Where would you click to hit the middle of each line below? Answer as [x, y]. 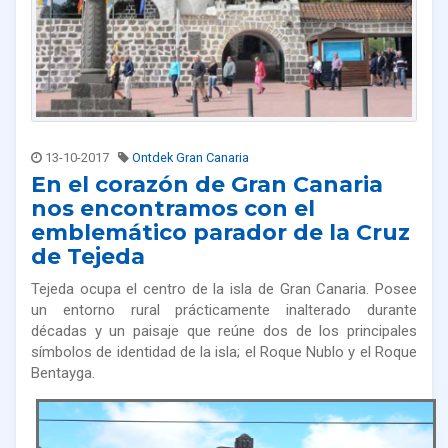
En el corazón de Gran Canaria [207, 185]
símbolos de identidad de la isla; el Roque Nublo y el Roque [224, 352]
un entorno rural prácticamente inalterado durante [224, 310]
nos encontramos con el [173, 209]
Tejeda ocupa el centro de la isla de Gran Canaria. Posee [224, 289]
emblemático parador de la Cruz [220, 233]
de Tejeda [88, 257]
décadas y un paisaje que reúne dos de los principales [224, 331]
